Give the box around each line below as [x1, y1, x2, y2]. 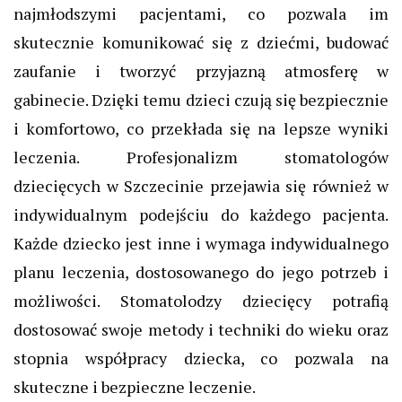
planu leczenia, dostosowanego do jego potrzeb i [13, 260, 389, 283]
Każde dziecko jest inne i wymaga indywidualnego [13, 232, 389, 254]
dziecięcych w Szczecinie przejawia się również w [13, 174, 389, 197]
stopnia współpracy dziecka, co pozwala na [13, 346, 389, 369]
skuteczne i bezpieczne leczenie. [13, 375, 256, 398]
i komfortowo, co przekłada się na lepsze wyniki [13, 117, 389, 139]
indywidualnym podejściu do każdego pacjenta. [13, 203, 389, 225]
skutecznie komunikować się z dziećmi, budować [13, 31, 389, 53]
